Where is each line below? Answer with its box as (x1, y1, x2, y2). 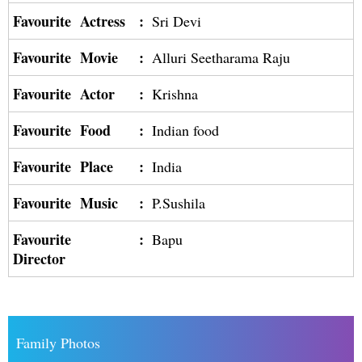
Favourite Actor (13, 83, 115, 104)
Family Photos (16, 333, 100, 352)
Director (13, 248, 65, 269)
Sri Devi (152, 11, 201, 31)
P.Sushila (152, 193, 205, 213)
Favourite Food (13, 120, 111, 141)
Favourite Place (13, 156, 113, 177)
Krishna (152, 84, 198, 103)
